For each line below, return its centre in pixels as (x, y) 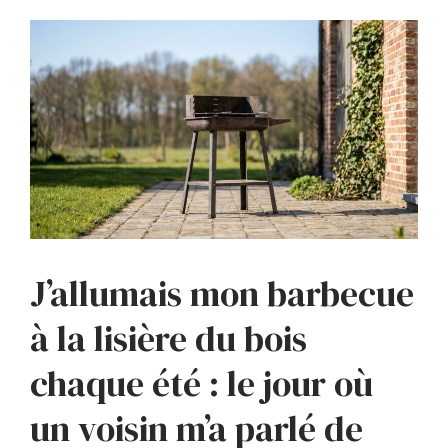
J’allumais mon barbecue (222, 294)
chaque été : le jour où (201, 384)
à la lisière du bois (168, 339)
